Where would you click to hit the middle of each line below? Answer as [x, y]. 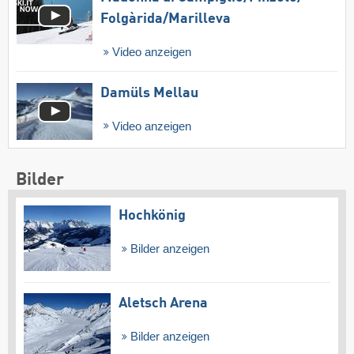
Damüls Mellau [149, 93]
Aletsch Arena [163, 304]
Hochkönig [152, 216]
